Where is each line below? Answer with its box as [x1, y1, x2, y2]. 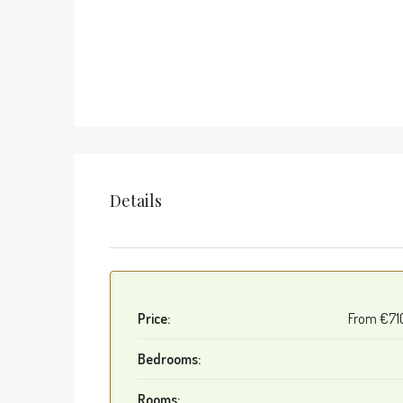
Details [110, 189, 162, 211]
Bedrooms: [138, 350, 201, 368]
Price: [138, 309, 170, 327]
